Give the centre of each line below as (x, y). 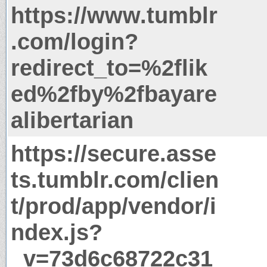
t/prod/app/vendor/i (114, 206)
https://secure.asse (114, 153)
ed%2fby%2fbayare (114, 94)
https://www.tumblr (114, 15)
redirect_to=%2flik (109, 67)
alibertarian (72, 120)
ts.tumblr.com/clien (115, 179)
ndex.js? (57, 232)
